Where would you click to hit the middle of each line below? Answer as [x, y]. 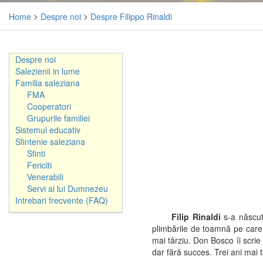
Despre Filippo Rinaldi [131, 16]
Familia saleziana [48, 83]
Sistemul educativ [48, 130]
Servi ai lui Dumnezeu [68, 189]
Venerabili [45, 177]
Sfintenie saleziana [50, 142]
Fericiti [39, 165]
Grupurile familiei [58, 118]
